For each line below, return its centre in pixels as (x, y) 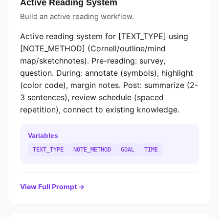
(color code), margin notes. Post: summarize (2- (109, 85)
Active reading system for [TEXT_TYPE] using (104, 36)
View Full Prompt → (52, 186)
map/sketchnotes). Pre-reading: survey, (93, 61)
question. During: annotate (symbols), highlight (107, 73)
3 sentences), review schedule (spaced (92, 97)
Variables (43, 135)
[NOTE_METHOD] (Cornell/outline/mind (93, 48)
